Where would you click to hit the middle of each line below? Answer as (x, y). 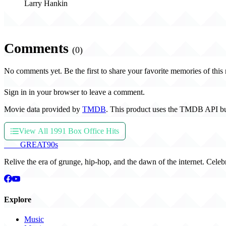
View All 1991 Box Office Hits (69, 131)
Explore (18, 199)
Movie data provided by (43, 109)
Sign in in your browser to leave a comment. (74, 92)
